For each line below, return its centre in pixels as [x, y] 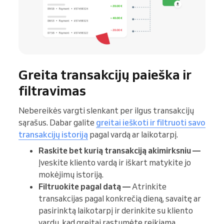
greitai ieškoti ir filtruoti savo [151, 122]
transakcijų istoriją [53, 134]
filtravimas [52, 90]
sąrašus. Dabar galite [57, 122]
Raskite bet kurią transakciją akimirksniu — [119, 150]
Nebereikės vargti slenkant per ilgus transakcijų [106, 110]
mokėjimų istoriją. [71, 174]
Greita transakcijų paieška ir [105, 74]
